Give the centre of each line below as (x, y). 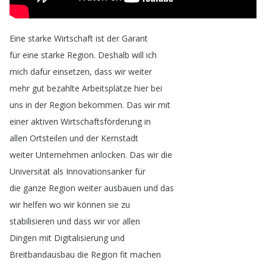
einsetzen (71, 72)
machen (145, 254)
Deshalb (114, 55)
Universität (30, 171)
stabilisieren (32, 221)
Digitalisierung (81, 238)
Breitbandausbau (42, 254)
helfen (35, 205)
